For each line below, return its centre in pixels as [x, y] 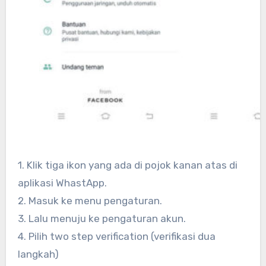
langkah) [38, 254]
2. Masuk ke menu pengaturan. [90, 201]
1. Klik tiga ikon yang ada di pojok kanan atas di [127, 165]
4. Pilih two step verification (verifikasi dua [116, 237]
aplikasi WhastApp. [62, 183]
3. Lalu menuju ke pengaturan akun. [102, 219]
